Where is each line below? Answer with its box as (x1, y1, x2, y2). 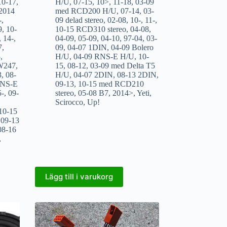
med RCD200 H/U (55, 6, 117, 15)
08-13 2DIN (117, 70, 157, 79)
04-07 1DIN (67, 43, 107, 52)
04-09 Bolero (110, 43, 154, 52)
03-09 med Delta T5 (90, 61, 155, 70)
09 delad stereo (55, 15, 103, 24)
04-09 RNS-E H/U (73, 52, 134, 61)
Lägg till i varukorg (45, 172, 113, 182)
